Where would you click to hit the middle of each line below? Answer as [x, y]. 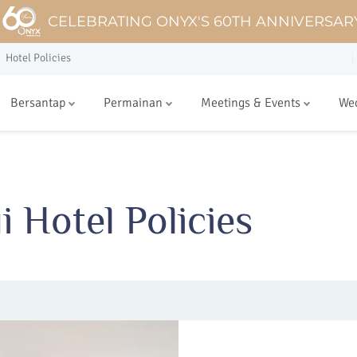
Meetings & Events [251, 102]
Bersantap [38, 102]
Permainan [133, 102]
